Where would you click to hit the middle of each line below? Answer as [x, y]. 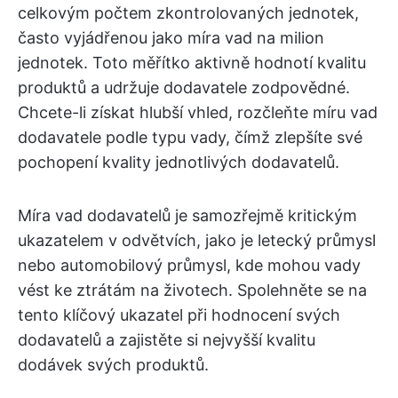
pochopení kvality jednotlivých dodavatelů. [179, 162]
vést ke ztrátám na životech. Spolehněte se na [192, 290]
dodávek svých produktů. [113, 364]
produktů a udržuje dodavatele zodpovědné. [184, 87]
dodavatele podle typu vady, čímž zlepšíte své [190, 137]
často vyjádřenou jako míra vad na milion [171, 37]
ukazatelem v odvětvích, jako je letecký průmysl [197, 240]
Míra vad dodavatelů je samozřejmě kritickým [187, 215]
